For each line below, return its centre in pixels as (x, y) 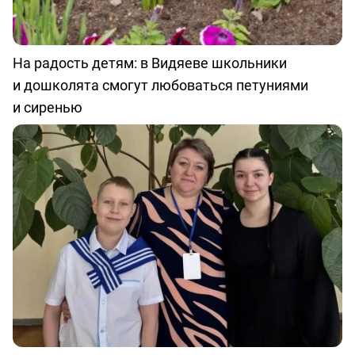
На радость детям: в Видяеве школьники (150, 63)
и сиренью (48, 107)
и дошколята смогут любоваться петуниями (160, 85)
